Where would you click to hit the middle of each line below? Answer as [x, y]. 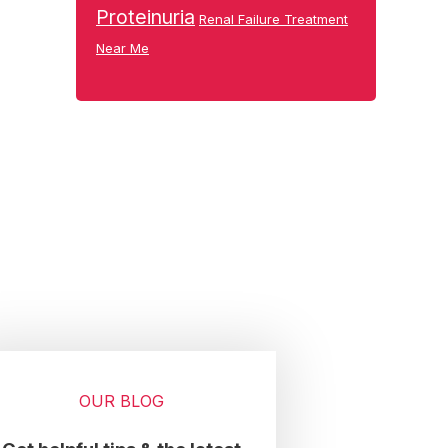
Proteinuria [145, 17]
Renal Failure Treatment [273, 19]
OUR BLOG [121, 401]
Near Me [122, 48]
